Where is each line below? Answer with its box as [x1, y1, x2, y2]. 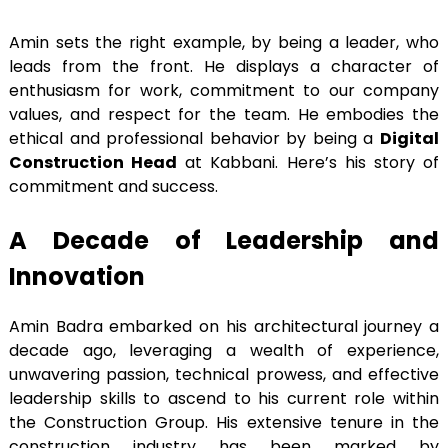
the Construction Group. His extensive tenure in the [9, 411, 439, 435]
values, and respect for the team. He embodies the [9, 103, 439, 127]
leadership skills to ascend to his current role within [9, 387, 439, 411]
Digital [380, 127, 439, 151]
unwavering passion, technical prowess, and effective [9, 363, 439, 387]
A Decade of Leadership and [9, 224, 439, 258]
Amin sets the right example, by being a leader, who [9, 31, 439, 55]
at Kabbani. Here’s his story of [177, 151, 440, 175]
